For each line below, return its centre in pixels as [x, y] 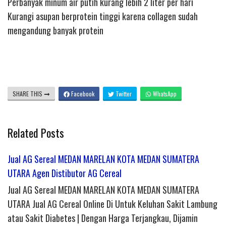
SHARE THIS [28, 94]
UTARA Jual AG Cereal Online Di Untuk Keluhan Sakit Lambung [112, 204]
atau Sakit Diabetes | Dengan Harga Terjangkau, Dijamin [103, 218]
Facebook [82, 94]
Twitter [123, 94]
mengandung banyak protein [55, 31]
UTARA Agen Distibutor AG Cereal [65, 173]
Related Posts [36, 133]
